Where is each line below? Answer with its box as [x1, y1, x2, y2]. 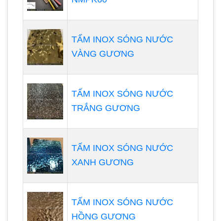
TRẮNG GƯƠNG [72, 103, 140, 113]
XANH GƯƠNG [72, 157, 134, 168]
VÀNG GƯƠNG [72, 49, 134, 59]
